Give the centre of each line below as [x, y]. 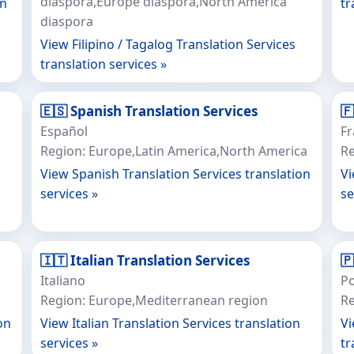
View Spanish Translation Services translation [175, 174]
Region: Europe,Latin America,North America [173, 151]
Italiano [62, 281]
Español [64, 131]
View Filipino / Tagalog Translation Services [168, 44]
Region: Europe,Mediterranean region [154, 300]
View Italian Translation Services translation [170, 323]
